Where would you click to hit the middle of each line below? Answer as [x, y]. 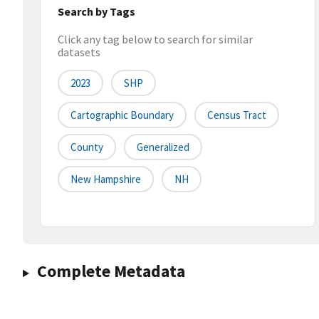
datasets [79, 52]
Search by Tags [96, 11]
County [87, 147]
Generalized [163, 147]
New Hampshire [106, 179]
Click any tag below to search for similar [155, 40]
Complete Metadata [111, 271]
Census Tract [237, 115]
